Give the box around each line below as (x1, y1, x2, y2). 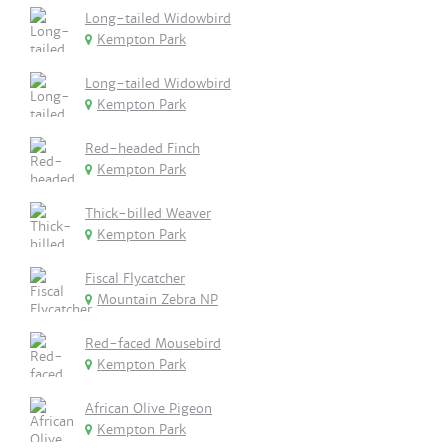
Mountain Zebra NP (97, 291, 218, 308)
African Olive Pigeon (85, 400, 212, 417)
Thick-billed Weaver (85, 205, 211, 222)
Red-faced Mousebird (85, 335, 221, 352)
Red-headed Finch (85, 140, 200, 157)
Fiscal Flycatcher (85, 270, 185, 287)
